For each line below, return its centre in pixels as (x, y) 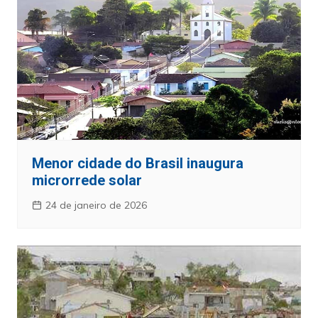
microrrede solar (87, 181)
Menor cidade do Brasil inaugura (137, 164)
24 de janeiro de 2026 (96, 205)
